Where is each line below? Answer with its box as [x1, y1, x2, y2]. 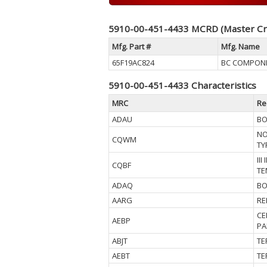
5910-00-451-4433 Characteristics [108, 79, 256, 91]
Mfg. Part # [112, 41, 151, 52]
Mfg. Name [221, 41, 260, 52]
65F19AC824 [112, 57, 154, 68]
